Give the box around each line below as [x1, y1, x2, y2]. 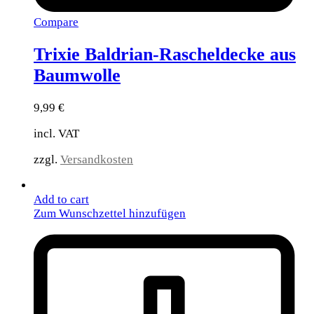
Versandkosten [60, 153, 133, 167]
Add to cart [34, 193, 89, 207]
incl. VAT [34, 127, 79, 141]
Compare [34, 15, 78, 29]
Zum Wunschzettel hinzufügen [34, 207, 186, 221]
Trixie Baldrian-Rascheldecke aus [34, 44, 296, 65]
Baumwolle [34, 65, 121, 86]
